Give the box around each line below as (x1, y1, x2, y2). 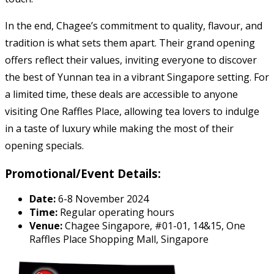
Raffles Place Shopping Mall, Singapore (29, 232, 209, 246)
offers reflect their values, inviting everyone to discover (5, 53, 257, 67)
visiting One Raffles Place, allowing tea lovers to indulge (5, 104, 259, 118)
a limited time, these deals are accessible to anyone (5, 87, 238, 101)
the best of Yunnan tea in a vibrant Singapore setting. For (5, 70, 269, 84)
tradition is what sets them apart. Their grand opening (5, 35, 255, 50)
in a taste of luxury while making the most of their (5, 121, 234, 135)
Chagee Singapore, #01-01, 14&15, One (62, 219, 245, 233)
